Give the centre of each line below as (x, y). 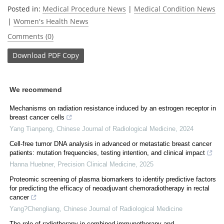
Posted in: (25, 8)
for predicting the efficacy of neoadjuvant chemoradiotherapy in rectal (109, 188)
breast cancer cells (37, 117)
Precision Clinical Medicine (96, 164)
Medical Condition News (175, 8)
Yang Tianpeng (31, 128)
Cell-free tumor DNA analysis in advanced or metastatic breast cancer (110, 143)
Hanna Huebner (31, 164)
